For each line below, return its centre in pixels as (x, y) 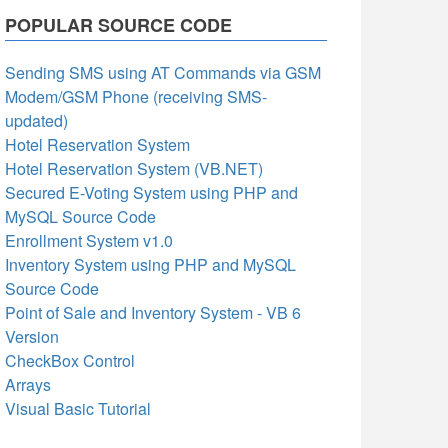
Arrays (28, 384)
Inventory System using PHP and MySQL (150, 264)
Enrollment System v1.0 (89, 240)
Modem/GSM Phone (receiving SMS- (136, 96)
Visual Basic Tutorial (78, 408)
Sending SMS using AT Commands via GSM (163, 72)
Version (32, 336)
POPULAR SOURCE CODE (118, 25)
